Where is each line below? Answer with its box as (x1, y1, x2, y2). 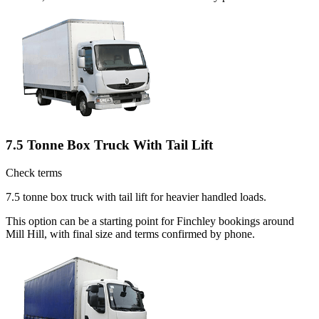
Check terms (6, 166, 62, 179)
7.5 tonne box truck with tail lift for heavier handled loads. (6, 190, 266, 203)
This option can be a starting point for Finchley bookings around (6, 214, 294, 227)
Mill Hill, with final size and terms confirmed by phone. (6, 227, 255, 240)
